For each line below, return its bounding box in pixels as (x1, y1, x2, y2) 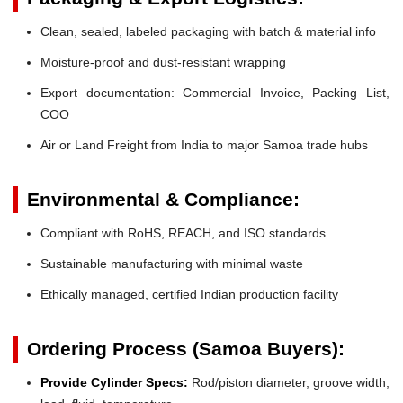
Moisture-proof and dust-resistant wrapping (40, 54, 286, 69)
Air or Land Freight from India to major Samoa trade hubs (40, 137, 368, 152)
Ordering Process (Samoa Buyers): (27, 337, 345, 359)
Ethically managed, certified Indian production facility (40, 286, 338, 301)
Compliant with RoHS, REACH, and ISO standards (40, 225, 326, 240)
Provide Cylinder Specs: (40, 374, 188, 390)
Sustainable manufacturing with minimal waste (40, 255, 303, 271)
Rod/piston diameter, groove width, (188, 374, 390, 390)
